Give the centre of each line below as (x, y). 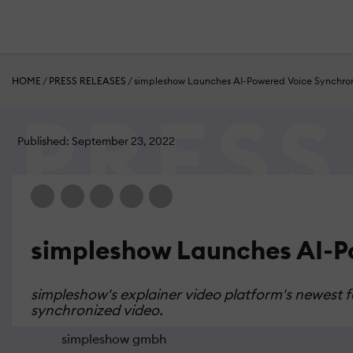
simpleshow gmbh (114, 339)
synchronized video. (97, 310)
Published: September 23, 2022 (96, 141)
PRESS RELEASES (87, 81)
